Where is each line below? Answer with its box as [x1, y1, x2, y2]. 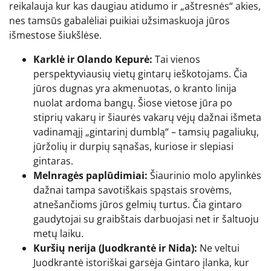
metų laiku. [33, 226, 83, 240]
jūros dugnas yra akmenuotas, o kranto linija [33, 81, 237, 95]
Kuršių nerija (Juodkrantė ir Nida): [33, 241, 197, 255]
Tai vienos [152, 52, 200, 66]
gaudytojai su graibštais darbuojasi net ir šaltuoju [33, 212, 259, 226]
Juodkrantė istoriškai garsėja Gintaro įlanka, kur [33, 255, 249, 269]
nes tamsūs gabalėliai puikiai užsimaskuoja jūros [9, 13, 230, 27]
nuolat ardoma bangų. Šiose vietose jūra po [33, 96, 232, 109]
